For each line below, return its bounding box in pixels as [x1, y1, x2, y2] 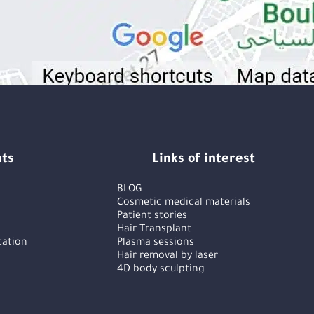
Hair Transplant [116, 224, 191, 236]
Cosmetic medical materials [116, 198, 250, 210]
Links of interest [151, 153, 255, 168]
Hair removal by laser [116, 251, 218, 263]
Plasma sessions [116, 238, 194, 250]
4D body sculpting [116, 264, 205, 276]
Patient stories [116, 211, 187, 223]
